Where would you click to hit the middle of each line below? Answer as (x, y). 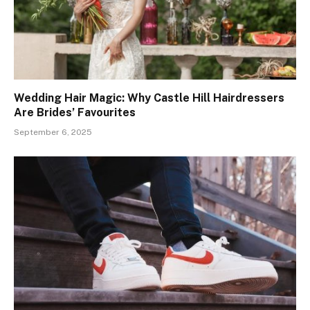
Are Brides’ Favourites (75, 112)
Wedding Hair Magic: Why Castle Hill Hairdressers (149, 98)
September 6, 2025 (53, 132)
